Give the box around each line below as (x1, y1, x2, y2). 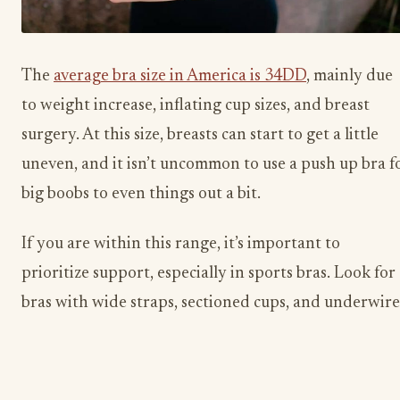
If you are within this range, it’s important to (21, 235, 340, 253)
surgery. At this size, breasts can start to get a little (21, 127, 379, 145)
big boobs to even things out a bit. (21, 186, 261, 204)
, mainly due (306, 68, 393, 86)
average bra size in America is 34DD (54, 68, 306, 86)
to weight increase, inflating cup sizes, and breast (21, 97, 370, 115)
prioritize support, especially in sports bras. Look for (21, 264, 396, 282)
